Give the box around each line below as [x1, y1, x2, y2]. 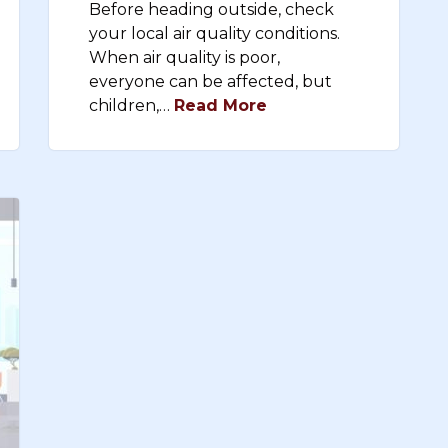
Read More [174, 96, 267, 115]
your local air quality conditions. [89, 24, 340, 43]
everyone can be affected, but [89, 72, 332, 91]
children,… [89, 96, 174, 115]
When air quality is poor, [89, 48, 280, 67]
